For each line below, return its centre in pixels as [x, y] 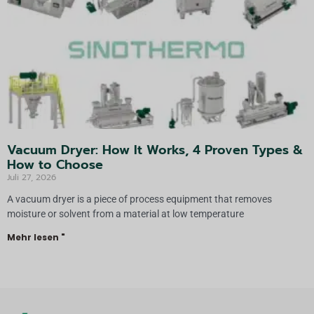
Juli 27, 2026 [32, 177]
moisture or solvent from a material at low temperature [125, 213]
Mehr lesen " [36, 237]
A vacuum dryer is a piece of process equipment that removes [139, 199]
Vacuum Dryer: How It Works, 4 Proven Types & [155, 150]
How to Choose [55, 164]
